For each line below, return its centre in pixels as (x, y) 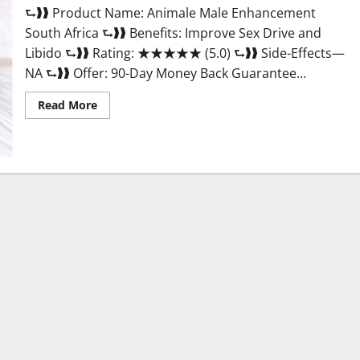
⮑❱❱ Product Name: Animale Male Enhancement (170, 13)
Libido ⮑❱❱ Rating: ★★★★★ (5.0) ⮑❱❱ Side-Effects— (184, 53)
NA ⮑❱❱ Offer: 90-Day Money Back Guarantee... (165, 74)
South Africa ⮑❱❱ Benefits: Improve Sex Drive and (173, 33)
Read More (67, 105)
